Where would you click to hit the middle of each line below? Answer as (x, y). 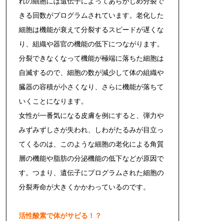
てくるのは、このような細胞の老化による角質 (91, 144)
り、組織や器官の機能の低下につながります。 (91, 44)
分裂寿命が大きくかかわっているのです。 (84, 187)
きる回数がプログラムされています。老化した (91, 15)
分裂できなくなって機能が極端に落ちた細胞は (91, 58)
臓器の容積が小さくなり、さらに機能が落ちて (91, 87)
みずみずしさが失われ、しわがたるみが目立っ (91, 129)
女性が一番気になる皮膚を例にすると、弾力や (91, 115)
